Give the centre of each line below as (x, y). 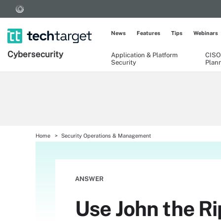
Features (148, 33)
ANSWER (89, 179)
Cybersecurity (35, 54)
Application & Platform (144, 55)
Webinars (206, 33)
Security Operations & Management (106, 136)
